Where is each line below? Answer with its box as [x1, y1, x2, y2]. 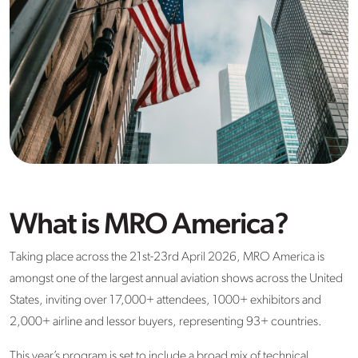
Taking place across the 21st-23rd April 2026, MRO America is [10, 251, 324, 265]
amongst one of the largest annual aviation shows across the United [10, 272, 343, 286]
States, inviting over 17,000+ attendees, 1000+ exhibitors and [10, 294, 321, 308]
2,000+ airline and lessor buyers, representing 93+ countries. [10, 316, 322, 329]
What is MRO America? [10, 211, 288, 241]
